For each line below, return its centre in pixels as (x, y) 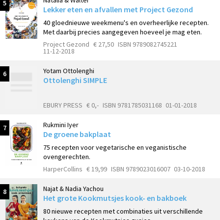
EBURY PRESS (63, 105)
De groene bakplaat (77, 134)
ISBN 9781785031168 (132, 105)
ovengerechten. (67, 157)
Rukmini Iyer (61, 125)
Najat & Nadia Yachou (73, 188)
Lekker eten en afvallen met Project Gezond (118, 10)
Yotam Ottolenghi (69, 70)
